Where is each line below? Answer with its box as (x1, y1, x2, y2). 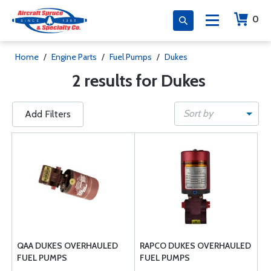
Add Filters (25, 108, 71, 120)
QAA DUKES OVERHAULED (17, 240, 118, 251)
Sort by (183, 108, 213, 119)
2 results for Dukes (71, 70, 206, 91)
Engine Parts (51, 51, 97, 62)
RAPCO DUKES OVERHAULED (140, 240, 251, 251)
